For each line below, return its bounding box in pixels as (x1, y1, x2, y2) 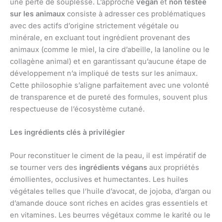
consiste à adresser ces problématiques (65, 9, 206, 18)
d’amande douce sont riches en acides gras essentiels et (10, 199, 208, 208)
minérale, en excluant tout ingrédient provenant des (10, 33, 190, 42)
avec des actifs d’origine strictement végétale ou (10, 21, 179, 30)
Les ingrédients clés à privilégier (10, 128, 125, 137)
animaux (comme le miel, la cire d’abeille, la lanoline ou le (10, 45, 210, 54)
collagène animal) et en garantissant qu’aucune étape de (10, 56, 207, 66)
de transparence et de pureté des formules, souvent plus (10, 92, 208, 102)
